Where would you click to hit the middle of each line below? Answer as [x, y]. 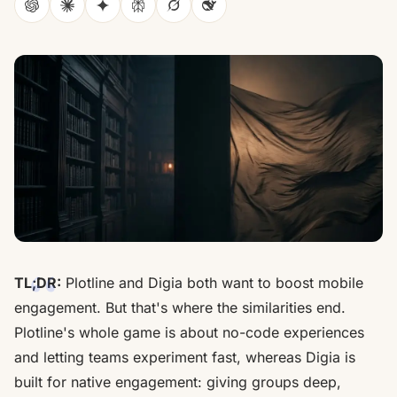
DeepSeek [242, 15]
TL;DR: [38, 282]
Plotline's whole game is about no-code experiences [189, 332]
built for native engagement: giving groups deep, [178, 381]
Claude [90, 15]
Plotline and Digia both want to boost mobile [212, 282]
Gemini [125, 15]
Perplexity [170, 15]
